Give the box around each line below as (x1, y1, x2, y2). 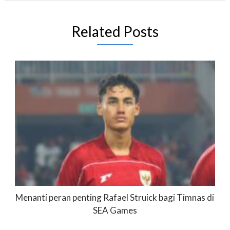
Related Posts (71, 23, 159, 40)
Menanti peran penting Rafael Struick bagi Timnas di (15, 191, 215, 203)
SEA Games (92, 204, 137, 216)
